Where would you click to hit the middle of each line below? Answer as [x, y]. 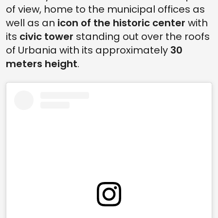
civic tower [46, 36]
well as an [32, 23]
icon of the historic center [121, 23]
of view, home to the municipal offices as [105, 9]
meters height [42, 64]
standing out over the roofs [142, 36]
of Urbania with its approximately [88, 50]
